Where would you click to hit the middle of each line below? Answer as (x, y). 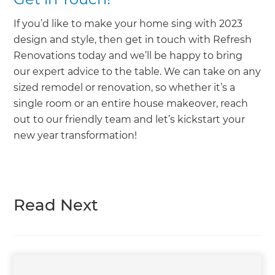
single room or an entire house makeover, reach (131, 103)
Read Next (56, 205)
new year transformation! (76, 135)
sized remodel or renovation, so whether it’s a (125, 87)
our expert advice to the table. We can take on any (137, 71)
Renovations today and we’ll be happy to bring (128, 55)
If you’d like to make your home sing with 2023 (128, 23)
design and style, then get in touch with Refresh (133, 39)
